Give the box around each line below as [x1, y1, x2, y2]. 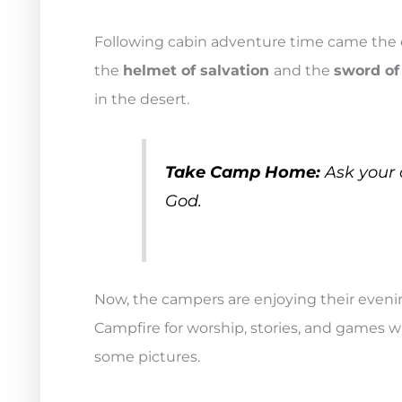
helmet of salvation [123, 61, 274, 79]
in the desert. [94, 90, 189, 108]
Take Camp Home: [164, 162, 325, 181]
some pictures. [94, 347, 200, 365]
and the [274, 61, 334, 79]
